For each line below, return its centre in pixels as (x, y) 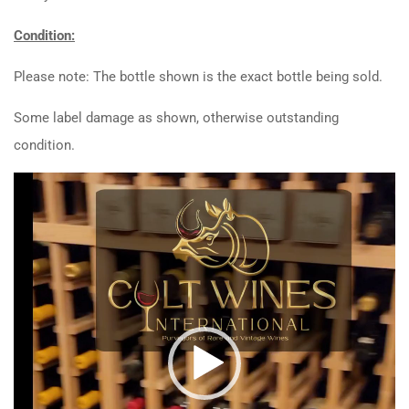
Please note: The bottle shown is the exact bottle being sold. (198, 76)
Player (31, 212)
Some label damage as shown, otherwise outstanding (176, 117)
